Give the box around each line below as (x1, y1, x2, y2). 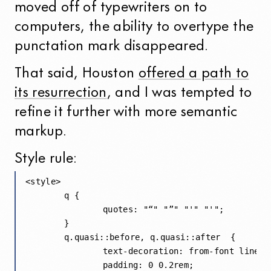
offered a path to (138, 67, 249, 82)
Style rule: (15, 152, 77, 166)
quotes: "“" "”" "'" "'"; (25, 204, 103, 214)
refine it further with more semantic (15, 106, 238, 120)
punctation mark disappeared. (15, 40, 209, 54)
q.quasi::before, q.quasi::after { (25, 232, 64, 242)
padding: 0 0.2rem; (25, 260, 103, 270)
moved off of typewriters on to (15, 1, 207, 16)
